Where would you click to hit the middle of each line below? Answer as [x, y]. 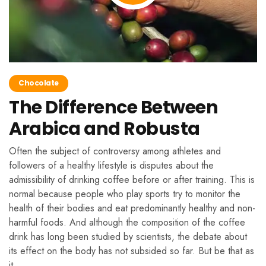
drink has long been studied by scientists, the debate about [128, 236]
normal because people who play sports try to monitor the [125, 194]
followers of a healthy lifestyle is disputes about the [111, 165]
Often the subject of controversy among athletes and [115, 151]
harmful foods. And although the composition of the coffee [127, 222]
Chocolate [39, 83]
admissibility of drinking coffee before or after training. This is [132, 179]
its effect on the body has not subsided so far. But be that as [132, 251]
